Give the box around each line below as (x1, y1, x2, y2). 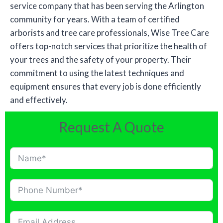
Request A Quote (59, 118, 164, 136)
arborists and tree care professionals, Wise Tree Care (10, 27, 209, 38)
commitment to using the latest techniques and (10, 68, 184, 79)
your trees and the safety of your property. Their (10, 54, 191, 65)
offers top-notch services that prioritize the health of (10, 41, 207, 52)
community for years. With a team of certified (10, 14, 180, 25)
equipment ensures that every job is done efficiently (10, 81, 201, 92)
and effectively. (10, 95, 68, 106)
